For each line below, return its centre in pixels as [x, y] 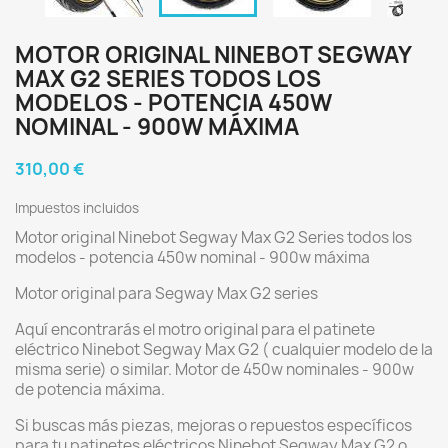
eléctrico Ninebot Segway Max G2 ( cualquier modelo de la [224, 349]
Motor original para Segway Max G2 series [166, 293]
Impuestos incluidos [77, 208]
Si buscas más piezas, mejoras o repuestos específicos [213, 425]
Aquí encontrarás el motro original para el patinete [195, 329]
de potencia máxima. [90, 389]
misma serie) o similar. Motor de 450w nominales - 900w [214, 369]
